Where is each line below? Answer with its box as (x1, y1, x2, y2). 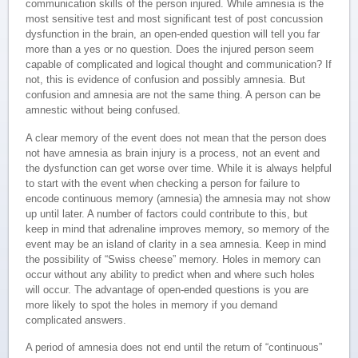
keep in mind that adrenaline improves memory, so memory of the (26, 222, 330, 235)
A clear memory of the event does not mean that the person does (26, 131, 328, 144)
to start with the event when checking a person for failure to (26, 177, 300, 189)
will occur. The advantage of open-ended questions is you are (26, 283, 309, 296)
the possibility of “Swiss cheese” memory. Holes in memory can (26, 253, 321, 265)
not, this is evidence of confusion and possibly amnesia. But (26, 73, 306, 86)
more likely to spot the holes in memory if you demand (26, 298, 278, 311)
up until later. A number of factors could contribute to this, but (26, 207, 308, 220)
